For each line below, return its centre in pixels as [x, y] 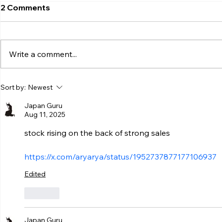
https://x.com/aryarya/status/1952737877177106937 [120, 156]
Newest [40, 87]
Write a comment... [43, 54]
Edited [35, 174]
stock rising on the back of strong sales [97, 133]
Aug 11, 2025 [45, 114]
